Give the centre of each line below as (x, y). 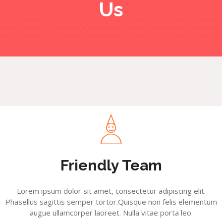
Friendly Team (111, 166)
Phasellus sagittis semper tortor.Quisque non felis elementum (111, 202)
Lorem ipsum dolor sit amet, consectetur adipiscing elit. (111, 191)
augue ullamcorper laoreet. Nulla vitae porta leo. (111, 213)
